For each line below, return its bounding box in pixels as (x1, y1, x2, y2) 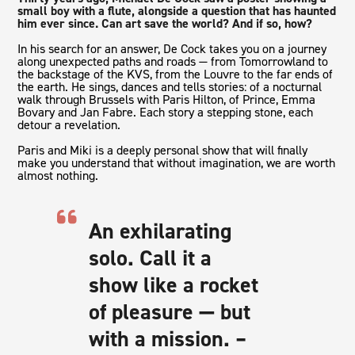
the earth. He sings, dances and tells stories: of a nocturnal (17, 78, 323, 95)
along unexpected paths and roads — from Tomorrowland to (17, 52, 329, 70)
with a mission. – (89, 323, 247, 353)
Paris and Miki (17, 141, 93, 158)
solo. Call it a (89, 242, 212, 273)
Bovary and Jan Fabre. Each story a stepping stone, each (17, 103, 314, 120)
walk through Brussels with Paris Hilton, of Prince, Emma (17, 90, 316, 108)
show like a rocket (89, 269, 259, 300)
